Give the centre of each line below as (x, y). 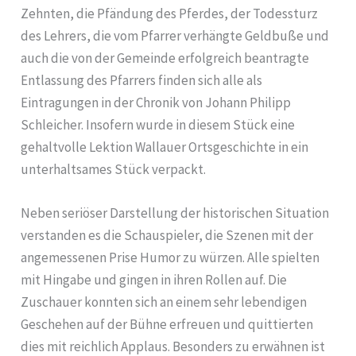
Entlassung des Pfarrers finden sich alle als (142, 80)
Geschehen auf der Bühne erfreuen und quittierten (167, 324)
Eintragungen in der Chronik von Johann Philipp (156, 102)
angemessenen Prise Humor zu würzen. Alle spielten (170, 257)
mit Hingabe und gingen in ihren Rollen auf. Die (154, 279)
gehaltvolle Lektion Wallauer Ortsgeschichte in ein (165, 147)
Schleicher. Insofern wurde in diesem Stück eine (158, 124)
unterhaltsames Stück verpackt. (114, 169)
